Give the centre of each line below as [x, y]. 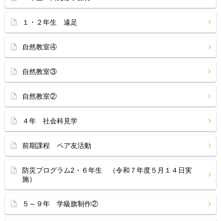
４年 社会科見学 [50, 121]
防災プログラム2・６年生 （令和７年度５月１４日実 [107, 170]
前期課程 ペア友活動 [57, 146]
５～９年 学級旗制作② [60, 204]
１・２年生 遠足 [50, 22]
